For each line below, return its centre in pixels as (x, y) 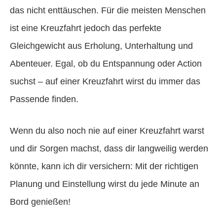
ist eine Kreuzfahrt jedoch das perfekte (86, 28)
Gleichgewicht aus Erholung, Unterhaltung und (101, 46)
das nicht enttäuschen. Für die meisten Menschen (108, 10)
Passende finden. (44, 99)
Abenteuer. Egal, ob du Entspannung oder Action (106, 63)
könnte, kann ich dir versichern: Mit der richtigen (104, 166)
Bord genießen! (40, 202)
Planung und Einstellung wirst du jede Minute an (105, 184)
